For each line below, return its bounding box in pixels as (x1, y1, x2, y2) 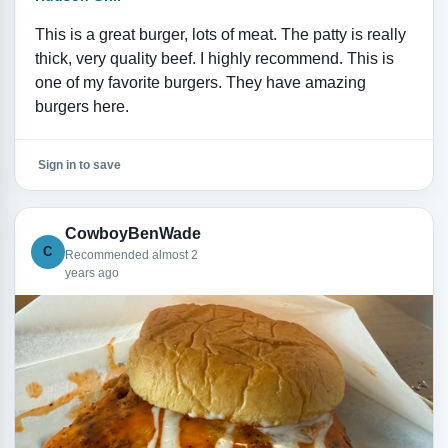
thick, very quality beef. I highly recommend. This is (34, 49, 394, 67)
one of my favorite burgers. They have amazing (34, 73, 366, 91)
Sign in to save (37, 157, 121, 172)
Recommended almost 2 (64, 247, 198, 262)
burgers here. (34, 97, 129, 115)
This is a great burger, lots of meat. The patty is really (34, 25, 406, 43)
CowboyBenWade (64, 224, 201, 242)
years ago (64, 265, 119, 280)
